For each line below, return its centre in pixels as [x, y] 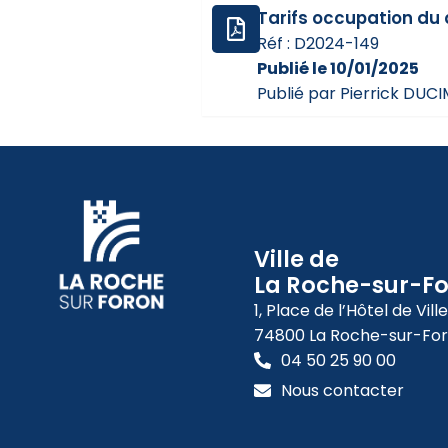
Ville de [297, 259]
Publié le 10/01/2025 [338, 69]
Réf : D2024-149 [318, 44]
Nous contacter [342, 391]
